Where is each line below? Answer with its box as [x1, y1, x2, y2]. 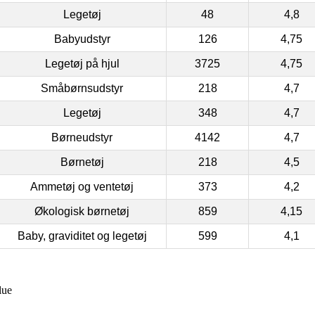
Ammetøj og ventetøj [30, 180, 134, 193]
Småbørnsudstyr [41, 82, 123, 94]
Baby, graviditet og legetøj [17, 229, 147, 242]
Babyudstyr [53, 32, 110, 45]
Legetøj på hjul [44, 57, 120, 70]
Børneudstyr [51, 131, 112, 143]
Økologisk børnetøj [34, 205, 129, 217]
